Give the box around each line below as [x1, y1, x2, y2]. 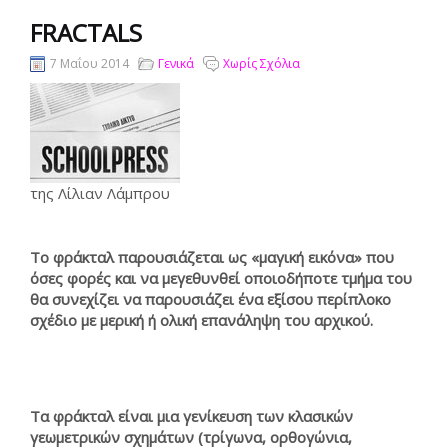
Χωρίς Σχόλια [223, 55, 300, 72]
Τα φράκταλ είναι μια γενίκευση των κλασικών [30, 406, 353, 426]
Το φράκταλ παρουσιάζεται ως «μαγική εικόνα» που [30, 247, 394, 267]
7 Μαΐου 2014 [50, 55, 129, 72]
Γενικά [158, 55, 194, 72]
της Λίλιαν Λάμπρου [30, 183, 170, 203]
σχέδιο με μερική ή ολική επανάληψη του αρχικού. [30, 310, 373, 330]
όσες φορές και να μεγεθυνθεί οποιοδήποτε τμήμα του [30, 268, 412, 288]
